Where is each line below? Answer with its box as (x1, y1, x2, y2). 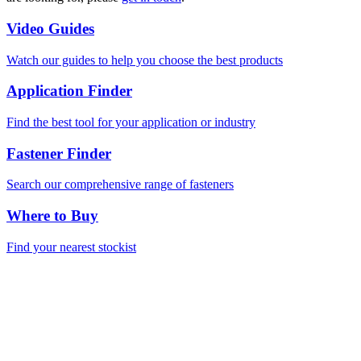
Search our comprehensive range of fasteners (6, 177, 234, 192)
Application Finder (6, 82, 132, 100)
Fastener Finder (6, 144, 111, 162)
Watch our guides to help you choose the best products (6, 52, 283, 67)
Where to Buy (6, 207, 98, 225)
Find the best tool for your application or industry (6, 115, 255, 129)
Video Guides (6, 19, 94, 37)
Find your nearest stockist (6, 239, 136, 254)
